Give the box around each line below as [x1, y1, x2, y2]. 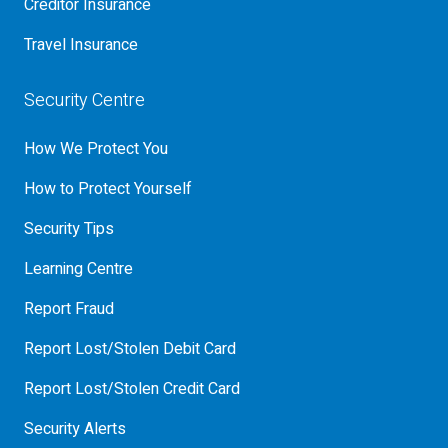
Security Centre [24, 87, 145, 114]
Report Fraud [24, 297, 114, 321]
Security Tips [24, 217, 114, 241]
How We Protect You [24, 137, 168, 161]
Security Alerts [24, 417, 126, 441]
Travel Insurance [24, 33, 138, 57]
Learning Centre [24, 257, 133, 281]
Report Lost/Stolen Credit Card [24, 377, 240, 401]
